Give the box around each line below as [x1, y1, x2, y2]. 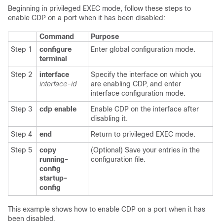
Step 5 [11, 146, 34, 154]
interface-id [39, 80, 76, 88]
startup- [39, 174, 68, 182]
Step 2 [11, 71, 34, 78]
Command [39, 33, 74, 40]
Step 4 [11, 130, 34, 138]
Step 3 [11, 105, 34, 113]
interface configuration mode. [91, 89, 185, 97]
